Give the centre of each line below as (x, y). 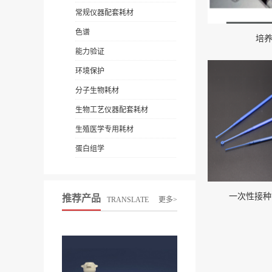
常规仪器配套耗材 (104, 13)
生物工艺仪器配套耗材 (111, 110)
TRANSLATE (128, 200)
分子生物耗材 (97, 90)
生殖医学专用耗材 (104, 129)
